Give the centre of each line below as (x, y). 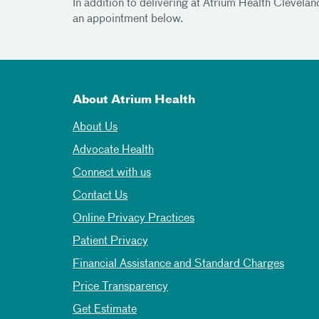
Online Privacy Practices (134, 218)
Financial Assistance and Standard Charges (178, 264)
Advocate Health (113, 150)
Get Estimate (105, 309)
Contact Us (100, 195)
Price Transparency (120, 287)
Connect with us (112, 173)
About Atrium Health (134, 100)
